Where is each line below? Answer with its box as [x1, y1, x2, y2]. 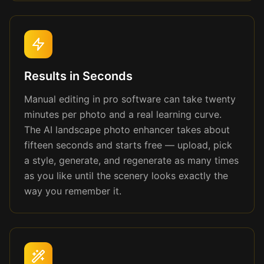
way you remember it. [24, 185, 121, 197]
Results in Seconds [24, 69, 133, 83]
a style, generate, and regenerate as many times [24, 154, 239, 166]
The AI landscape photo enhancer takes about [24, 124, 230, 136]
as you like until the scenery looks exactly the [24, 170, 228, 181]
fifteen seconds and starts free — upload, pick [24, 139, 232, 151]
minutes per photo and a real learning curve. [24, 108, 222, 120]
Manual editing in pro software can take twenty [24, 93, 236, 105]
